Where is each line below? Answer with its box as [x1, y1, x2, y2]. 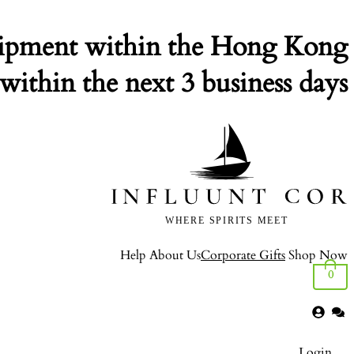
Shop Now [288, 247, 348, 265]
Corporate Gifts [201, 247, 285, 265]
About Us [149, 247, 201, 265]
